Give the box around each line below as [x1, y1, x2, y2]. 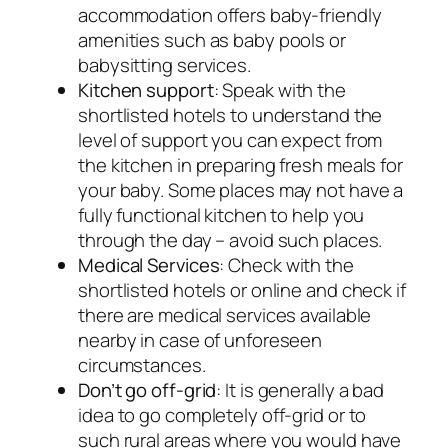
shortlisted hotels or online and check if [78, 277, 406, 304]
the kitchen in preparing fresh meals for [78, 152, 403, 179]
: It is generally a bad [216, 377, 385, 404]
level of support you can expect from [78, 127, 383, 154]
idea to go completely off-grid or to [78, 402, 367, 429]
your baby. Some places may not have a [78, 177, 404, 204]
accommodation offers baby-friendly [78, 2, 382, 29]
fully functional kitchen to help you [78, 202, 365, 229]
